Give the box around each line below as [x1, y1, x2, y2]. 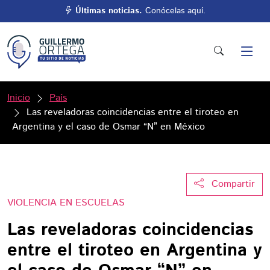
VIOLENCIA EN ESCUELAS [7, 196, 125, 210]
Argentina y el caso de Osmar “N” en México [12, 120, 205, 134]
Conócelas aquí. [142, 5, 206, 17]
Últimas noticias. [75, 5, 142, 17]
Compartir [212, 177, 255, 191]
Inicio [7, 91, 30, 105]
